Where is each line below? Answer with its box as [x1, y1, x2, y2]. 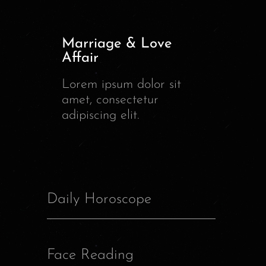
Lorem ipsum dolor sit [62, 78, 181, 92]
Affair [62, 51, 99, 66]
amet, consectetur [62, 93, 159, 107]
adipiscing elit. [62, 109, 140, 123]
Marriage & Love [62, 37, 172, 52]
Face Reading [47, 248, 134, 263]
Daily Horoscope [47, 192, 151, 207]
